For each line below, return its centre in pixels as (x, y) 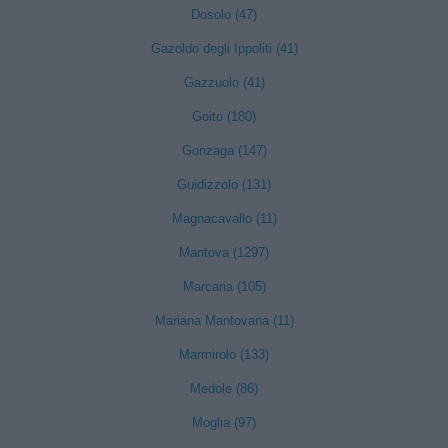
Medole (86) (224, 388)
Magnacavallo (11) (224, 218)
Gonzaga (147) (224, 150)
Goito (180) (224, 116)
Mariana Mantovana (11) (224, 320)
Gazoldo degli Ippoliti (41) (224, 48)
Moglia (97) (224, 422)
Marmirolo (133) (224, 354)
